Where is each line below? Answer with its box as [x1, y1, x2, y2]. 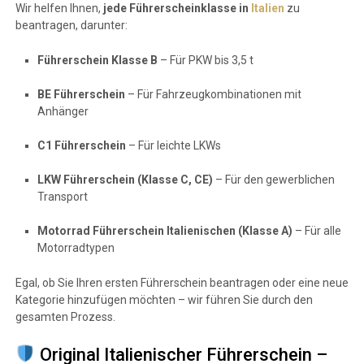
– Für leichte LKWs [125, 138, 221, 152]
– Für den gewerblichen [212, 172, 335, 186]
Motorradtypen [37, 240, 115, 254]
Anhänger [37, 104, 89, 118]
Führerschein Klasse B [37, 53, 158, 67]
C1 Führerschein [37, 138, 126, 152]
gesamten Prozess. [15, 310, 115, 323]
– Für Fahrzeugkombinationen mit [124, 87, 301, 101]
